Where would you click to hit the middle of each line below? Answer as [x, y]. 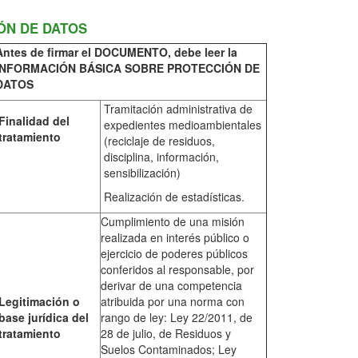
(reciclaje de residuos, [159, 141]
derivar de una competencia [171, 286]
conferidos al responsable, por [177, 270]
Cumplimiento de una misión [173, 222]
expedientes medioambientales [182, 125]
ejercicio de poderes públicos [174, 254]
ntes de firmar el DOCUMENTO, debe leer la [120, 52]
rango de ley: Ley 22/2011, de [177, 318]
